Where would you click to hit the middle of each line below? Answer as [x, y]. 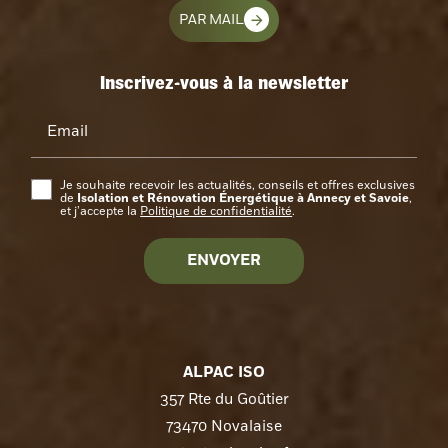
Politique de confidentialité [216, 211]
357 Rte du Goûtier [224, 398]
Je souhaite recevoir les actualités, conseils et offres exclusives [238, 185]
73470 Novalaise [224, 425]
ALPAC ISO [224, 372]
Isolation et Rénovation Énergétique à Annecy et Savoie [243, 197]
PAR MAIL [211, 19]
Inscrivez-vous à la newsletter [224, 82]
